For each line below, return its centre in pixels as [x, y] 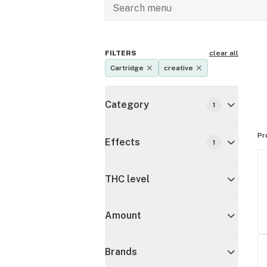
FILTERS [121, 53]
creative [178, 68]
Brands [121, 252]
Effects [122, 142]
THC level [127, 179]
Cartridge [127, 68]
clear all [224, 53]
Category [127, 105]
